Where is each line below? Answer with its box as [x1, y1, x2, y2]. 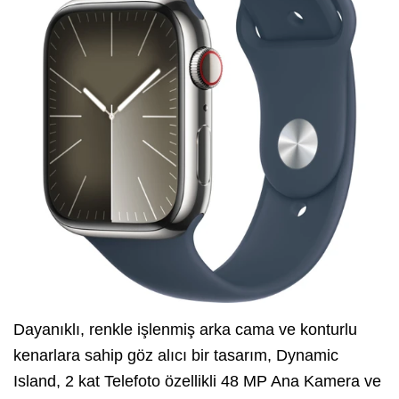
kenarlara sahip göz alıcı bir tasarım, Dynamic [13, 346, 338, 365]
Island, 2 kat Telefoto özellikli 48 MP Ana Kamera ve [13, 372, 381, 391]
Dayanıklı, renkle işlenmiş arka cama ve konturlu [13, 321, 357, 339]
